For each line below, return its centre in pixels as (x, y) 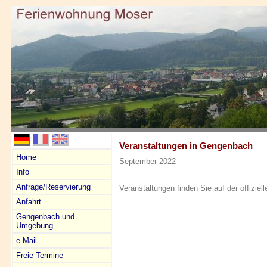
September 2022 (148, 161)
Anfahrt (29, 202)
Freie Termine (40, 255)
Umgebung (35, 226)
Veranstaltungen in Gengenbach (186, 146)
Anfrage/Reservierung (53, 187)
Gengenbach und (45, 217)
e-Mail (27, 240)
